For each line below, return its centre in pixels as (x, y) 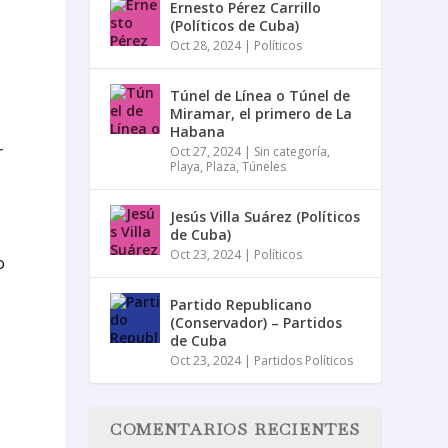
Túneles (264, 166)
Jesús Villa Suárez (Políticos (265, 216)
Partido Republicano (241, 304)
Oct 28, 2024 (206, 45)
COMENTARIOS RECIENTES (235, 429)
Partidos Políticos (304, 360)
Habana (198, 131)
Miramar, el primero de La (261, 113)
